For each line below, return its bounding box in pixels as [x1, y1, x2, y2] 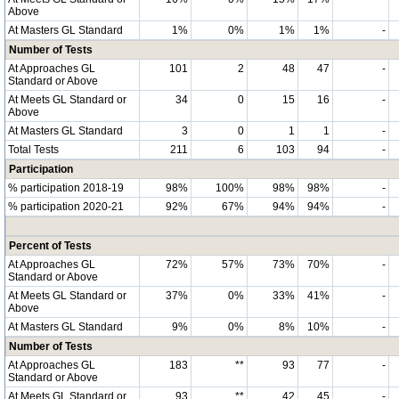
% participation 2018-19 [8, 181, 124, 194]
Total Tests [8, 142, 59, 156]
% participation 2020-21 [8, 199, 124, 213]
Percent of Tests [9, 239, 92, 252]
